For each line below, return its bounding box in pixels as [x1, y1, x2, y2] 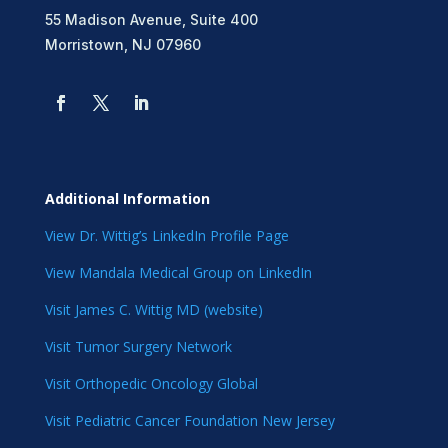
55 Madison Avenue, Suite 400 [44, 10, 258, 28]
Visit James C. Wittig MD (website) [44, 299, 263, 319]
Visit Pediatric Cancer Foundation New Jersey [44, 410, 335, 430]
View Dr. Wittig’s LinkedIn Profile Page [44, 225, 289, 245]
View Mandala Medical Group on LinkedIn [44, 262, 312, 282]
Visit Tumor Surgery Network [44, 336, 232, 356]
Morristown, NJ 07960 [44, 35, 201, 53]
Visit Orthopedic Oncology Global [44, 373, 258, 393]
